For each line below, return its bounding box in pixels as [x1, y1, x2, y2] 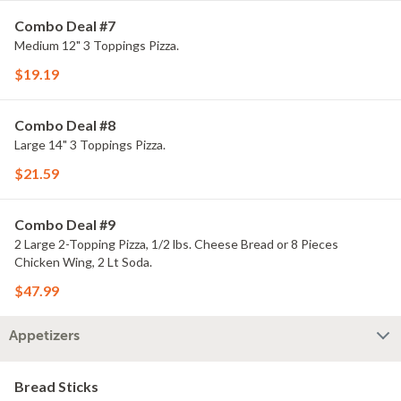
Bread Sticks [14, 378, 98, 395]
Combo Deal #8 [14, 116, 115, 133]
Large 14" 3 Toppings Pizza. [14, 137, 166, 152]
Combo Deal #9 [14, 216, 115, 233]
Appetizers [9, 328, 80, 344]
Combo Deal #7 [14, 17, 115, 34]
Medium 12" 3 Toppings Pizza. [14, 38, 179, 53]
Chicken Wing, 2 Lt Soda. [14, 254, 152, 269]
